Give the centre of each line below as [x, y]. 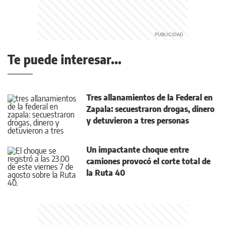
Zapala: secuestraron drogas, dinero [150, 109]
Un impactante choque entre [138, 150]
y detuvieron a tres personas [138, 121]
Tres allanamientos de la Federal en [149, 97]
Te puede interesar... [65, 59]
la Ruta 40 [106, 173]
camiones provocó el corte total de [148, 161]
